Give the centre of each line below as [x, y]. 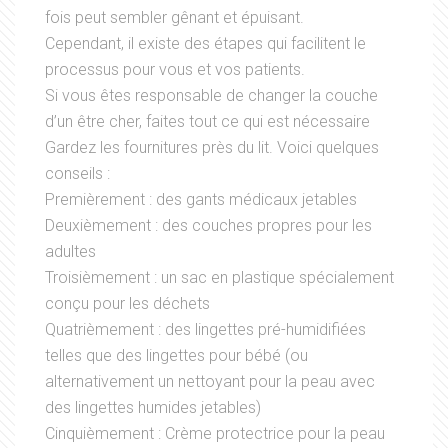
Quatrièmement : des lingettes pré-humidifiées [205, 330]
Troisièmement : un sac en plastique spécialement [219, 278]
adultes [70, 252]
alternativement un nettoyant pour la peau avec [210, 382]
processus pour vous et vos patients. [175, 70]
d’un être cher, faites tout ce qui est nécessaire [207, 122]
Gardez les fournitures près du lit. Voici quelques [212, 148]
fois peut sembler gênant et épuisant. [174, 18]
